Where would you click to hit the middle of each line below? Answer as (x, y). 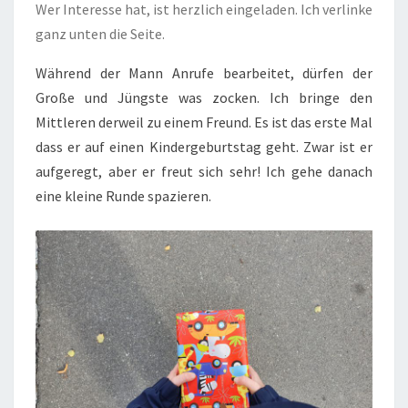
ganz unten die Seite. (100, 34)
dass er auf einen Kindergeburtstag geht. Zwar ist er (204, 147)
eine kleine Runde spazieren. (123, 196)
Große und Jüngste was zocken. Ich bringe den (204, 98)
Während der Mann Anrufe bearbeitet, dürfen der (204, 73)
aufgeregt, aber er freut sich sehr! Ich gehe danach (204, 172)
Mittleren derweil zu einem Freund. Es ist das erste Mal (204, 122)
